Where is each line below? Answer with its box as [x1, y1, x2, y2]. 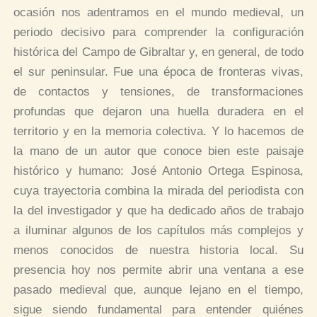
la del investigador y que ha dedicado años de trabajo [13, 203, 304, 217]
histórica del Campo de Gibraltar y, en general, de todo [13, 45, 304, 59]
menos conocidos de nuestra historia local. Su [13, 243, 304, 257]
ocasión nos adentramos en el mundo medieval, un [13, 5, 304, 19]
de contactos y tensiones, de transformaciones [13, 84, 304, 98]
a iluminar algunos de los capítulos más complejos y [13, 223, 304, 237]
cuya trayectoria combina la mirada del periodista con [13, 183, 304, 197]
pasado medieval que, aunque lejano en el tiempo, [13, 282, 304, 296]
